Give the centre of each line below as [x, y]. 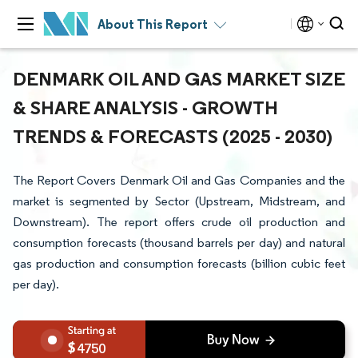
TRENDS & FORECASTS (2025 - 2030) [173, 136]
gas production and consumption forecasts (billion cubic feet [179, 263]
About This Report [153, 24]
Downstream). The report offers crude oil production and [179, 222]
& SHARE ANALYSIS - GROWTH [145, 107]
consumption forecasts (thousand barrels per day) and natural [179, 243]
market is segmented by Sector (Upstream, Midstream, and [179, 201]
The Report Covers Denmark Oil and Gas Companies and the [179, 180]
